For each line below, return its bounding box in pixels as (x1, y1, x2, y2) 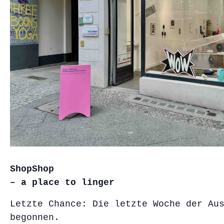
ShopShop (10, 163, 54, 174)
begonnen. (10, 212, 59, 222)
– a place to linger (10, 177, 114, 187)
